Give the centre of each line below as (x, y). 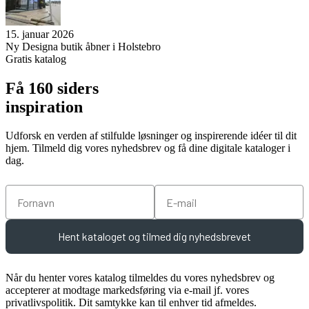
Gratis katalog (36, 59)
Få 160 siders (52, 88)
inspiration (44, 107)
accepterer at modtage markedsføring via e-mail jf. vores (127, 290)
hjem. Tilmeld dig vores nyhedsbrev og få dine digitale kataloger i (148, 148)
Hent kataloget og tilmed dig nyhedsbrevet (154, 237)
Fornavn (26, 191)
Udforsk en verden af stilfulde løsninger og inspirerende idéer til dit (151, 136)
